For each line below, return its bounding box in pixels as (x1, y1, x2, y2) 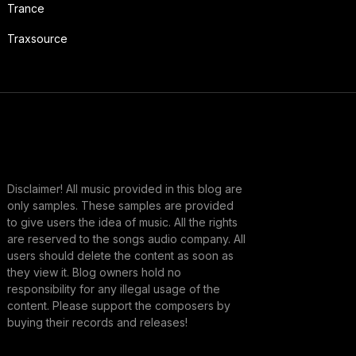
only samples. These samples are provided (6, 198, 234, 212)
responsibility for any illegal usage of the (6, 281, 220, 296)
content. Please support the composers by (6, 298, 230, 312)
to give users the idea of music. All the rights (6, 215, 238, 229)
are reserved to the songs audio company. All (6, 231, 246, 246)
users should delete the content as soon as (6, 248, 234, 262)
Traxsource (6, 31, 68, 45)
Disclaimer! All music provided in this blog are (6, 181, 242, 195)
